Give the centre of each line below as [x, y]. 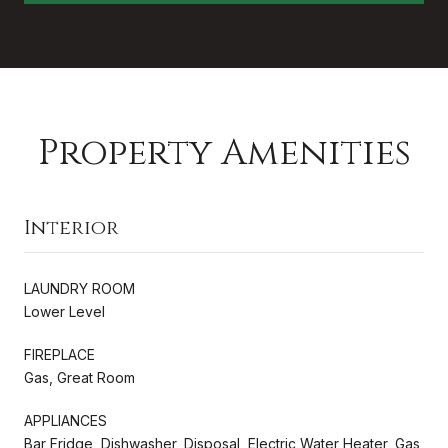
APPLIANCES [65, 420]
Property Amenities [224, 152]
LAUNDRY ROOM [79, 288]
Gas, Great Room [79, 377]
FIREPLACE [59, 354]
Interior [71, 227]
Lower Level [64, 311]
